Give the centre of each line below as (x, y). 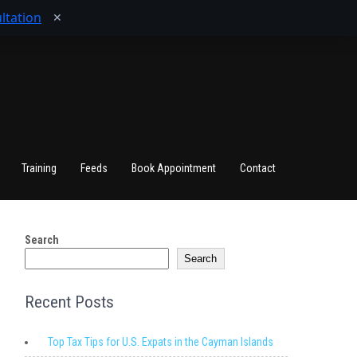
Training (39, 168)
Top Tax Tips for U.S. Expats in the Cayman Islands (161, 342)
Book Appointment (174, 168)
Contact (258, 168)
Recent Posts (69, 302)
